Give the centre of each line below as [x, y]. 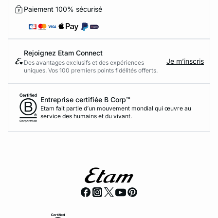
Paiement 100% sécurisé [63, 9]
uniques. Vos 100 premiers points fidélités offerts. [91, 70]
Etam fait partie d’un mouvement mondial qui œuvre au [116, 109]
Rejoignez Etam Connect [63, 53]
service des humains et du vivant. [86, 116]
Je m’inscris [185, 61]
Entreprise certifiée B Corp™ [85, 100]
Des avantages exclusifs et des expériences [84, 62]
